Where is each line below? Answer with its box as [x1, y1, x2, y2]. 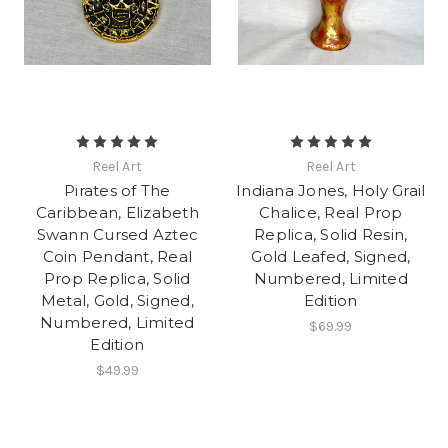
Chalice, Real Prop [259, 203, 403, 223]
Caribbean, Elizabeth [35, 203, 199, 223]
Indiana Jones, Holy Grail [236, 181, 426, 201]
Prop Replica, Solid [43, 269, 191, 289]
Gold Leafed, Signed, [251, 247, 411, 267]
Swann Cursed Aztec [36, 225, 198, 245]
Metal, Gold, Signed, [40, 291, 194, 311]
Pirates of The [64, 181, 171, 201]
